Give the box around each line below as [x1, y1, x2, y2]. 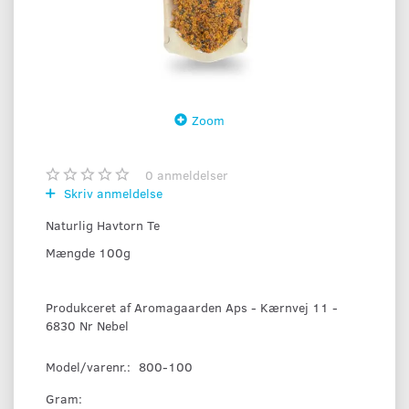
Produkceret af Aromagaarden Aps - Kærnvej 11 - [46, 299, 338, 317]
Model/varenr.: [46, 358, 134, 376]
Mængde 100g [46, 244, 131, 262]
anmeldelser [153, 166, 228, 184]
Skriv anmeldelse [60, 184, 163, 203]
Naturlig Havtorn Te [46, 216, 160, 235]
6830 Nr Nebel [46, 317, 129, 335]
